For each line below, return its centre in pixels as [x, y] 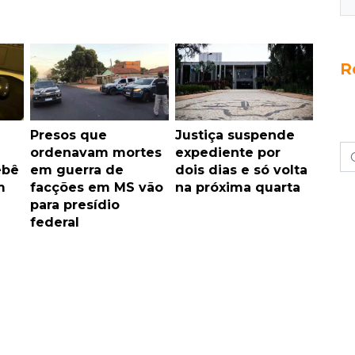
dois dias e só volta [241, 170]
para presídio [75, 204]
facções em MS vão [97, 187]
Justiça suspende [235, 135]
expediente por [227, 152]
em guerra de [77, 170]
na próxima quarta [237, 187]
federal [55, 222]
